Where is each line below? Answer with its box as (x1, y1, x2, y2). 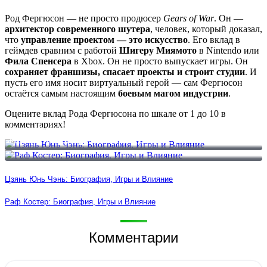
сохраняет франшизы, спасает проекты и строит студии (5, 67, 245, 77)
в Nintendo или (197, 45, 259, 56)
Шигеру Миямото (119, 45, 197, 56)
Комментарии (89, 229, 178, 246)
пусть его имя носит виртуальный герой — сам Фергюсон (5, 77, 243, 88)
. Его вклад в (188, 35, 240, 45)
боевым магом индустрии (118, 88, 228, 99)
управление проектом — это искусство (21, 35, 188, 45)
